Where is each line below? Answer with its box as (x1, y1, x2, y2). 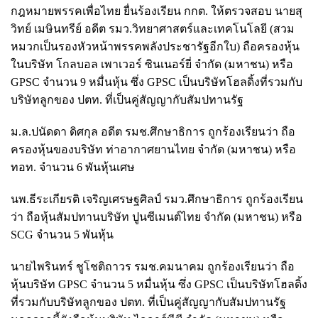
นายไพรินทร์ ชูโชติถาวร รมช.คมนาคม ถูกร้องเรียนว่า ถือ (11, 260, 295, 273)
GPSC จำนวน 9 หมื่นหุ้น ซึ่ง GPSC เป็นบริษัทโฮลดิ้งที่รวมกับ (11, 75, 302, 88)
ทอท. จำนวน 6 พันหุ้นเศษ (11, 160, 135, 173)
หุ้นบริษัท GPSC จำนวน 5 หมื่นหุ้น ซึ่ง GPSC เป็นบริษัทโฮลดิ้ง (11, 278, 307, 290)
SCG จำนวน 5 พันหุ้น (11, 228, 114, 241)
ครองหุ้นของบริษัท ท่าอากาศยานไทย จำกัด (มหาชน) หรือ (11, 143, 296, 155)
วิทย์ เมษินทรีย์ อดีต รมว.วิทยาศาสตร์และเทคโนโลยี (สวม (11, 22, 295, 35)
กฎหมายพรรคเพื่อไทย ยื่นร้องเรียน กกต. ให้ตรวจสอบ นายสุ (11, 4, 302, 17)
